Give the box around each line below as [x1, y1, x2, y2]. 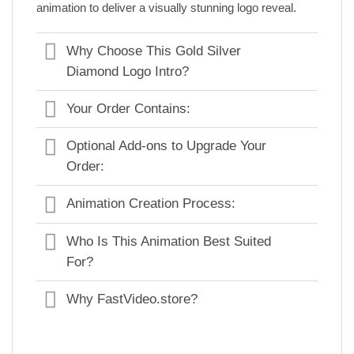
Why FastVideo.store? [66, 291, 198, 307]
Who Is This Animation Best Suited [66, 233, 272, 249]
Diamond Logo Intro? [66, 64, 190, 80]
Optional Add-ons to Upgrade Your [66, 138, 267, 154]
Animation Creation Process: [66, 196, 236, 212]
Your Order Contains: [66, 101, 191, 117]
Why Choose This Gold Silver [66, 43, 242, 59]
